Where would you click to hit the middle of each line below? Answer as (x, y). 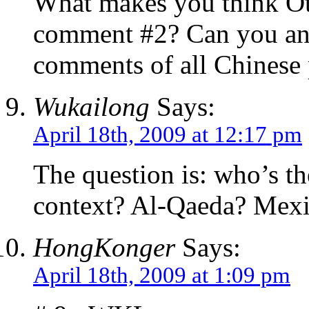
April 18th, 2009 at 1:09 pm (162, 276)
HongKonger (104, 248)
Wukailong (91, 107)
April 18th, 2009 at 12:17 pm (168, 135)
